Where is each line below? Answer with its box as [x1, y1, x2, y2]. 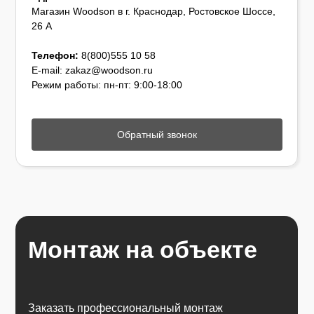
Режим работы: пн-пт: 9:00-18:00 [31, 79, 182, 91]
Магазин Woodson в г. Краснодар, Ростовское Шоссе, [31, 6, 275, 18]
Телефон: [31, 50, 78, 62]
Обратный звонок [116, 128, 197, 140]
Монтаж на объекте [28, 236, 257, 264]
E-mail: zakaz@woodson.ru [31, 64, 153, 76]
